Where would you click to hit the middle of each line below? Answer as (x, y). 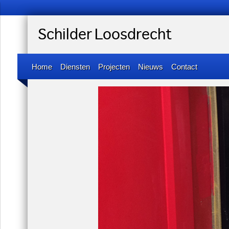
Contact (184, 67)
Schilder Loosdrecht (105, 35)
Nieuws (150, 67)
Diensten (75, 67)
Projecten (114, 67)
